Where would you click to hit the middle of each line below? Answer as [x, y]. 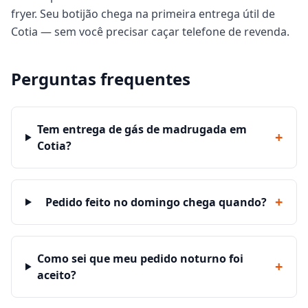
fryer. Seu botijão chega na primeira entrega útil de [143, 14]
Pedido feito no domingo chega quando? [156, 202]
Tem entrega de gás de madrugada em [142, 129]
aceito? [56, 275]
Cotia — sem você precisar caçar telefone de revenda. [150, 32]
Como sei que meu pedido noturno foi [140, 258]
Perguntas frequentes [101, 79]
